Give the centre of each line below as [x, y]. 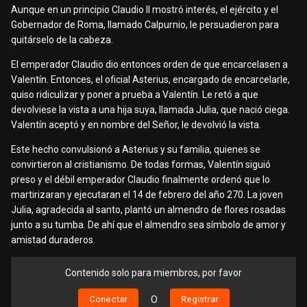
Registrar [199, 299]
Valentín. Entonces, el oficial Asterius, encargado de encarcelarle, [150, 80]
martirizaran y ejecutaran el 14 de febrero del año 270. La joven [147, 195]
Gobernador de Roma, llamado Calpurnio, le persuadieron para [145, 25]
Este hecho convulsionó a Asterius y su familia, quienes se [136, 150]
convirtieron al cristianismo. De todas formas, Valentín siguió [141, 165]
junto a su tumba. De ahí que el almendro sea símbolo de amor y [148, 225]
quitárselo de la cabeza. [63, 40]
